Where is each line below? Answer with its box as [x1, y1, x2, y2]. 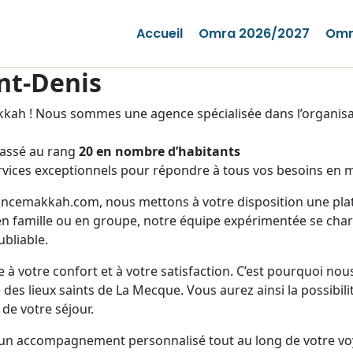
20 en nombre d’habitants [79, 143, 240, 161]
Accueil [136, 24, 183, 43]
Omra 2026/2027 [198, 24, 310, 43]
